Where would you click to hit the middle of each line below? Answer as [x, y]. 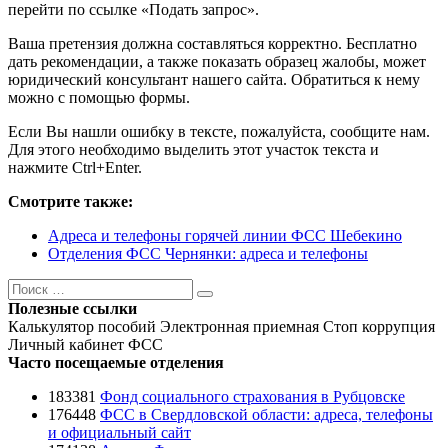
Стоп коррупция [379, 327]
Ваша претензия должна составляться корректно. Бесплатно [212, 44]
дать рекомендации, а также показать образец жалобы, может [217, 62]
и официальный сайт [119, 433]
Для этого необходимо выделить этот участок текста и [193, 150]
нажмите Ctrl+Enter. [75, 168]
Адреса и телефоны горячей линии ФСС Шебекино [225, 236]
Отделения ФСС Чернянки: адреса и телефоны [208, 254]
